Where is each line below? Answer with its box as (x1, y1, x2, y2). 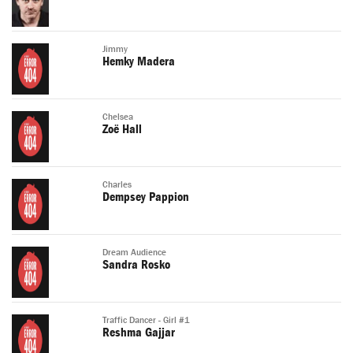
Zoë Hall (102, 122, 142, 137)
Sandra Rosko (102, 258, 170, 273)
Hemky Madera (102, 54, 175, 69)
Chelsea (102, 112, 133, 123)
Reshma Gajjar (102, 325, 175, 340)
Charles (102, 180, 132, 191)
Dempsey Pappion (102, 190, 189, 205)
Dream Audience (102, 247, 166, 258)
